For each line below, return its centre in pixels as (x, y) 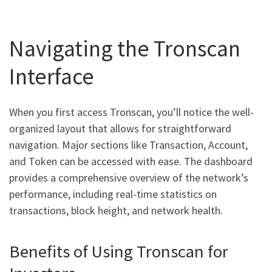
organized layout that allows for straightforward (120, 129)
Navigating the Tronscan (125, 48)
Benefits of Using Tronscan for (119, 252)
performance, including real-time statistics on (113, 194)
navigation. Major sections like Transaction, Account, (128, 145)
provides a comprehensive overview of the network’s (129, 178)
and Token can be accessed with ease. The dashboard (131, 161)
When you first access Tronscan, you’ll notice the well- (131, 112)
